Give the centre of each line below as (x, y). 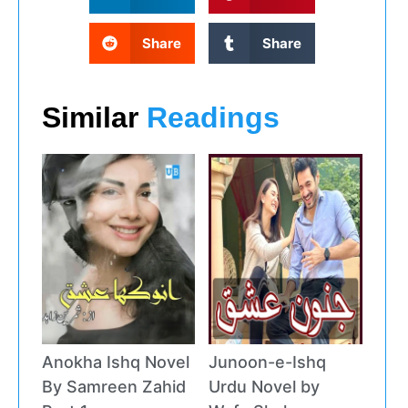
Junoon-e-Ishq (268, 362)
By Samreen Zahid (114, 387)
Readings (213, 118)
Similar (94, 118)
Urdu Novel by (265, 387)
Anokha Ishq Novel (116, 362)
